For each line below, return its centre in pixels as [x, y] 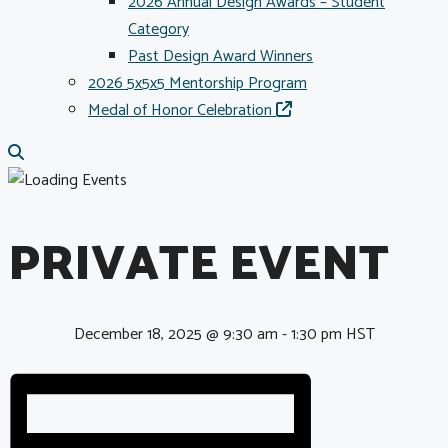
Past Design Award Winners [220, 56]
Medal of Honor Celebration [182, 110]
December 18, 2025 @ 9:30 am [175, 335]
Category [158, 29]
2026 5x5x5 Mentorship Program [197, 83]
